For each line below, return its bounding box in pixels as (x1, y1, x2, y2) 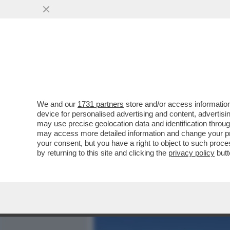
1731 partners (78, 100, 124, 108)
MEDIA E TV (131, 59, 175, 71)
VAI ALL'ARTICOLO (109, 135, 182, 143)
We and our (37, 100, 78, 108)
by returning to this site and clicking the (37, 148, 168, 157)
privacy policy (168, 148, 215, 157)
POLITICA (188, 59, 224, 71)
